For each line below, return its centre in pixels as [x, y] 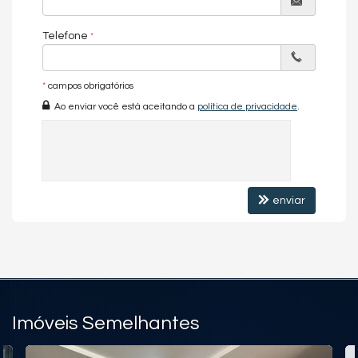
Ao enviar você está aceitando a [123, 107]
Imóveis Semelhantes [106, 323]
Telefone [65, 36]
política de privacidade [247, 107]
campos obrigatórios [89, 86]
